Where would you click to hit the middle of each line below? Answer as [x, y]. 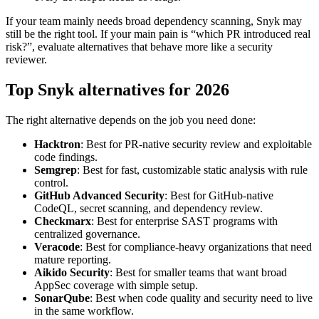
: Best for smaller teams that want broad [198, 241]
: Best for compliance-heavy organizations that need [196, 216]
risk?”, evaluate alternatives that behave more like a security [139, 16]
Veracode [57, 216]
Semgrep [56, 139]
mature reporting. [73, 229]
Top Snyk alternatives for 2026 [117, 59]
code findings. [66, 126]
